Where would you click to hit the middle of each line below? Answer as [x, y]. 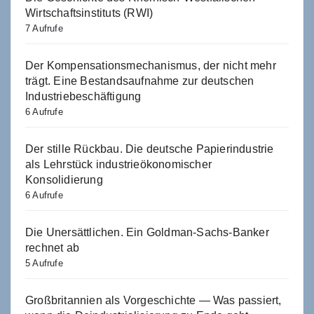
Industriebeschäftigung [83, 96]
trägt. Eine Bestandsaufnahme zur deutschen [140, 81]
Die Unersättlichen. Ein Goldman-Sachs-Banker [147, 232]
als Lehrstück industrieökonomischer [118, 164]
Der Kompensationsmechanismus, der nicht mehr [151, 65]
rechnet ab [52, 247]
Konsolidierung [64, 179]
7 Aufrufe [44, 28]
